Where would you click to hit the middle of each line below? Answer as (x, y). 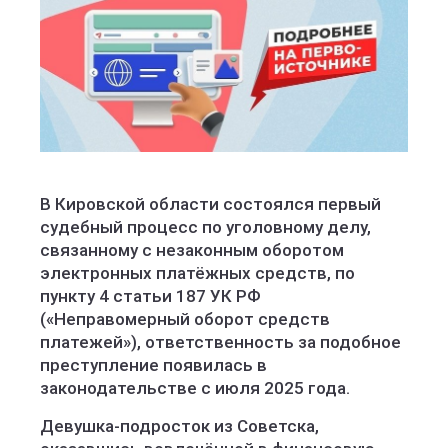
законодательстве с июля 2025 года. (195, 388)
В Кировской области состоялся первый (210, 204)
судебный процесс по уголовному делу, (205, 227)
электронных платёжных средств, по (197, 273)
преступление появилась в (153, 365)
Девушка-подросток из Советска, (179, 426)
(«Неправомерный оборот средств (185, 319)
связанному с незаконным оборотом (192, 250)
